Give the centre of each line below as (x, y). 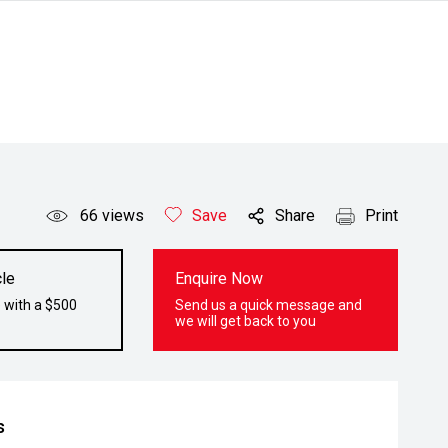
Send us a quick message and (269, 305)
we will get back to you (246, 321)
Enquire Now (219, 278)
